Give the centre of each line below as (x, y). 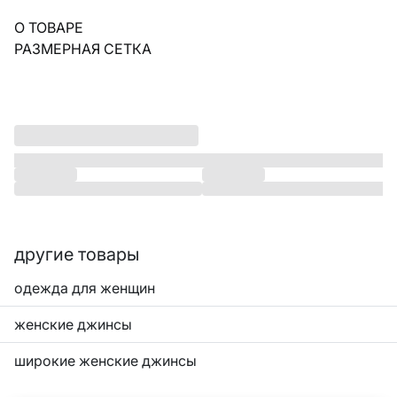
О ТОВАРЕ (49, 28)
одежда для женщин (85, 288)
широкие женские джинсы (105, 360)
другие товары (77, 254)
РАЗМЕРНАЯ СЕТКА (83, 49)
